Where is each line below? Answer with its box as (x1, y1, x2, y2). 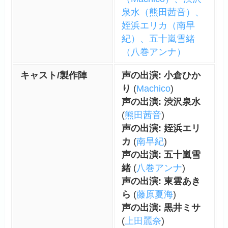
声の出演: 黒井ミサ (121, 202, 201, 213)
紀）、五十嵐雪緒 (121, 33, 195, 44)
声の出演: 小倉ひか (121, 70, 201, 80)
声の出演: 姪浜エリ (121, 123, 201, 133)
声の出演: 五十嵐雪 (121, 149, 201, 160)
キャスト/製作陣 (20, 70, 87, 80)
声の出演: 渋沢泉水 (121, 96, 201, 107)
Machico (136, 83, 170, 94)
